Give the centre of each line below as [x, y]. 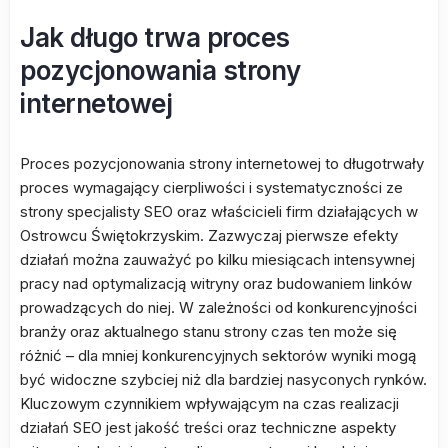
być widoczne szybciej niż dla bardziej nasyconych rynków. [223, 379]
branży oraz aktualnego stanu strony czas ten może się [208, 331]
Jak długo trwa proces [155, 37]
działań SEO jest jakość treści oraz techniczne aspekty [208, 427]
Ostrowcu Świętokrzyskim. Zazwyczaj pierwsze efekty [209, 235]
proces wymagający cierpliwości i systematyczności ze [211, 187]
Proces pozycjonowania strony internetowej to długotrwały [222, 163]
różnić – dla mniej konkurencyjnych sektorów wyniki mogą [218, 355]
